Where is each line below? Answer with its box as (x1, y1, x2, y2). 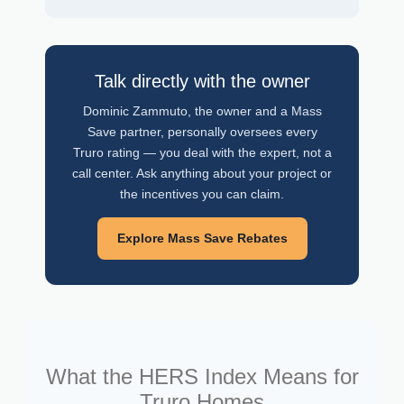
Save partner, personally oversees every (87, 124, 317, 140)
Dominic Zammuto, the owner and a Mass (82, 104, 322, 119)
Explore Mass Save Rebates (116, 231, 288, 246)
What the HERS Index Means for (45, 364, 359, 390)
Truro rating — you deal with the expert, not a (72, 145, 332, 161)
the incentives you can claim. (120, 187, 284, 202)
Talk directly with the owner (94, 71, 310, 92)
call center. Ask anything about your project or (72, 166, 332, 181)
